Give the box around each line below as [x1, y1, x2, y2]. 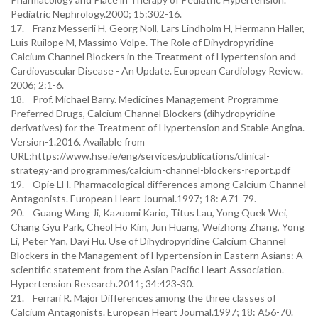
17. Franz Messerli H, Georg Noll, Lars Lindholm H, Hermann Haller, [11, 22, 305, 34]
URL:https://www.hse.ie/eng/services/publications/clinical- [11, 150, 270, 162]
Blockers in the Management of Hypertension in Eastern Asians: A [11, 249, 303, 261]
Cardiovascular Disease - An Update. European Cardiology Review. [11, 65, 303, 77]
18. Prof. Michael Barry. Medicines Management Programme [11, 93, 278, 105]
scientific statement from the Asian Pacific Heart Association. [11, 263, 284, 275]
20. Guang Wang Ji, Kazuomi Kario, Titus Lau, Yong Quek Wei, [11, 207, 288, 219]
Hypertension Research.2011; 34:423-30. [11, 278, 194, 290]
